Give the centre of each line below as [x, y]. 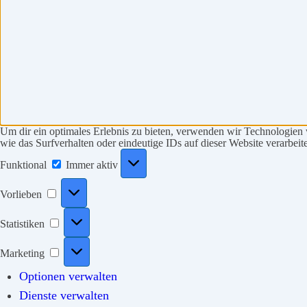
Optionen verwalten [68, 276]
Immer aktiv [93, 164]
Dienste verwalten [64, 295]
